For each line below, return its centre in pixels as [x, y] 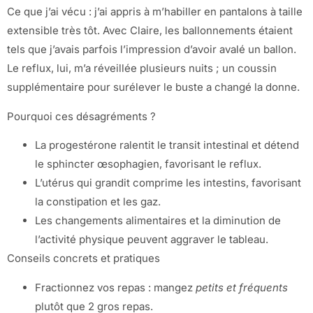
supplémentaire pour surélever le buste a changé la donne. [153, 87]
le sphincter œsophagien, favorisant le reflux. [148, 164]
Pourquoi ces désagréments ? [81, 116]
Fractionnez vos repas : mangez [115, 287]
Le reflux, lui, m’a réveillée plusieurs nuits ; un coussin [142, 68]
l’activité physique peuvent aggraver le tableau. [152, 240]
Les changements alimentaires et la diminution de [158, 221]
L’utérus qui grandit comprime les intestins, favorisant [168, 183]
